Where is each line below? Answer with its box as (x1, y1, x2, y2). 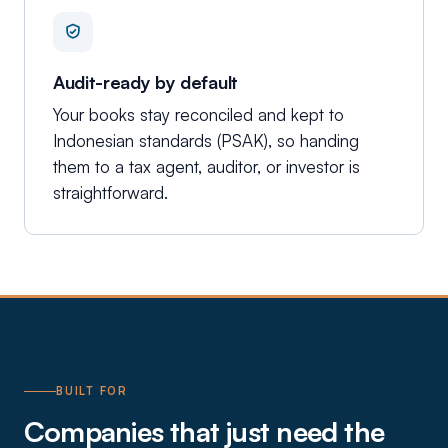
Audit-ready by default (53, 71, 238, 93)
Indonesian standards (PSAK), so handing (53, 130, 359, 151)
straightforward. (53, 182, 168, 203)
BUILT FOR (56, 384, 128, 398)
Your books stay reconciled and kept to (53, 104, 344, 125)
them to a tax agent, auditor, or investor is (53, 156, 360, 177)
